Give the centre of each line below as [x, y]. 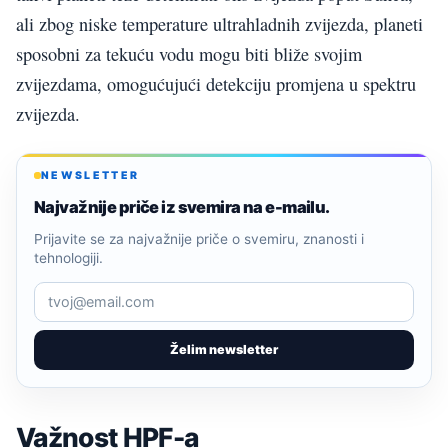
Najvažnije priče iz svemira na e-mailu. [182, 206]
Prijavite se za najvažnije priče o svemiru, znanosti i [199, 238]
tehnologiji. [68, 257]
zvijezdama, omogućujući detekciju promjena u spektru [216, 83]
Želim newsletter [224, 349]
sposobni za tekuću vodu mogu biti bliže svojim [189, 53]
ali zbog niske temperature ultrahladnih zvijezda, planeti [219, 23]
